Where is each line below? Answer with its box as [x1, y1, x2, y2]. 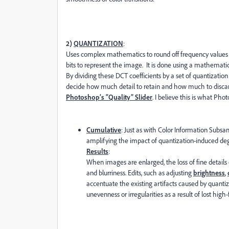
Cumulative [86, 125, 121, 134]
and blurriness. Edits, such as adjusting [86, 168, 193, 177]
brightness [193, 168, 225, 177]
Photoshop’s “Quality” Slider [66, 93, 152, 101]
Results [86, 147, 108, 155]
